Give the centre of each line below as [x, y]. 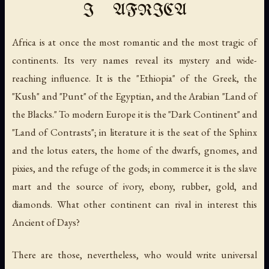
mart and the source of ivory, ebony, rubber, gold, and [134, 186]
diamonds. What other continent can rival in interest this [134, 204]
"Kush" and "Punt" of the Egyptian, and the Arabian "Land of [134, 96]
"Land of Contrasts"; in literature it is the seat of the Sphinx [134, 132]
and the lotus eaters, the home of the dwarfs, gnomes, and [134, 150]
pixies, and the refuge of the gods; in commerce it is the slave [134, 168]
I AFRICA [134, 11]
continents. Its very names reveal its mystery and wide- [134, 60]
